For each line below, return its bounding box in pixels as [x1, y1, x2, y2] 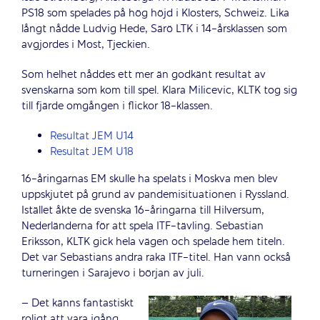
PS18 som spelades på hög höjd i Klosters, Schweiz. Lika [21, 5, 289, 21]
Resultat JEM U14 [49, 128, 134, 144]
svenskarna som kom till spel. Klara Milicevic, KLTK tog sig [21, 82, 297, 99]
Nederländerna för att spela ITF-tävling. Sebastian [21, 218, 264, 234]
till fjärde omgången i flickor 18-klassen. [21, 98, 213, 114]
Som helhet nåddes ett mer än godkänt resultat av [21, 66, 266, 83]
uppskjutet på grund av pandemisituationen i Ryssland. [21, 186, 289, 203]
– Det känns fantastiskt [21, 295, 134, 311]
